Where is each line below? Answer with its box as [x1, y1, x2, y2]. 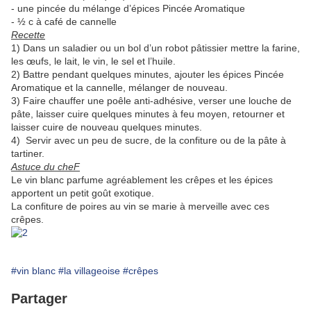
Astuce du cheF [11, 161, 80, 173]
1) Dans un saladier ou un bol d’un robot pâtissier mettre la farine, [11, 42, 300, 54]
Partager [11, 291, 67, 307]
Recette [11, 29, 45, 41]
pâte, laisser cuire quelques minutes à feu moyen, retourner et [11, 108, 285, 120]
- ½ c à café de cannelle [11, 16, 117, 28]
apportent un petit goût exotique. [11, 187, 154, 199]
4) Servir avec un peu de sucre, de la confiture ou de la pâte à [11, 135, 286, 146]
